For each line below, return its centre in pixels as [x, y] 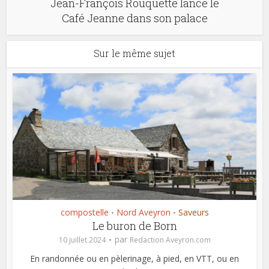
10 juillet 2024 [82, 240]
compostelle [84, 213]
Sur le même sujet [134, 53]
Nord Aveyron [143, 213]
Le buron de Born [134, 226]
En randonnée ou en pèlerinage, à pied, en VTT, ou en [134, 259]
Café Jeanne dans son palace [134, 18]
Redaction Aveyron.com [170, 240]
